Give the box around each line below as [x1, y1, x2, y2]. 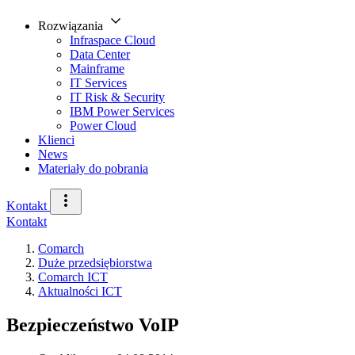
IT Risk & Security [70, 90, 165, 104]
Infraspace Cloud [70, 33, 155, 47]
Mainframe [70, 62, 124, 75]
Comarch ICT [38, 270, 108, 284]
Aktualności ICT [38, 284, 122, 298]
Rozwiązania [38, 19, 106, 32]
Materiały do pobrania [38, 162, 148, 175]
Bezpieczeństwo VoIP [6, 314, 179, 335]
